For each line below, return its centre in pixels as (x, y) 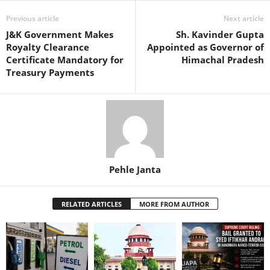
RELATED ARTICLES (91, 204)
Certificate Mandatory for (65, 59)
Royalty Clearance (48, 47)
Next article (244, 18)
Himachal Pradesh (223, 59)
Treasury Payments (50, 72)
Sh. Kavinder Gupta (220, 34)
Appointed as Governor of (206, 47)
